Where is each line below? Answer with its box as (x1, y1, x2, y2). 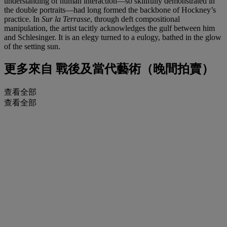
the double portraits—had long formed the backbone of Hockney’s (4, 5, 216, 14)
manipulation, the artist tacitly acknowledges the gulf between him (4, 23, 215, 32)
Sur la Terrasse (42, 14, 90, 23)
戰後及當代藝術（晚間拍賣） (53, 62, 214, 76)
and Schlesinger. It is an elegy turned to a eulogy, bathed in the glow (4, 32, 221, 42)
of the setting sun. (4, 42, 60, 51)
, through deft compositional (90, 14, 180, 23)
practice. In (4, 14, 42, 23)
